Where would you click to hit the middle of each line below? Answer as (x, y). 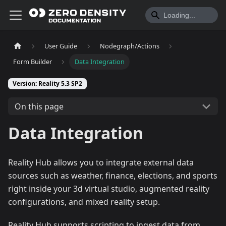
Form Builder (33, 62)
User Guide (61, 46)
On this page (39, 106)
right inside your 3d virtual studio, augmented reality (109, 189)
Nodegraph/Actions (129, 46)
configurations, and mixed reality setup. (84, 202)
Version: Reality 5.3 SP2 (47, 84)
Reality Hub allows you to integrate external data (101, 163)
